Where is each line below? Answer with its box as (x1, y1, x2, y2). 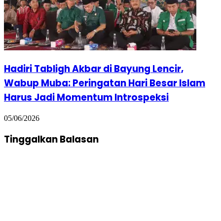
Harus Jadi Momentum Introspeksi (4, 91, 169, 105)
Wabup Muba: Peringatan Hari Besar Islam (4, 76, 205, 90)
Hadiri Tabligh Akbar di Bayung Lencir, (4, 62, 184, 76)
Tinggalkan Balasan (4, 132, 99, 146)
